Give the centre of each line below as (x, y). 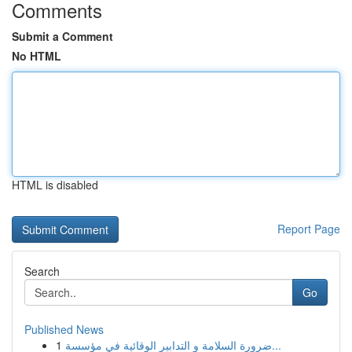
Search (42, 271)
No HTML (37, 56)
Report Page (309, 229)
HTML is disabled (55, 185)
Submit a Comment (62, 36)
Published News (64, 329)
